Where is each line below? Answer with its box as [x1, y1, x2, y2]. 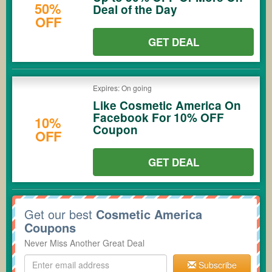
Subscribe [195, 258, 237, 271]
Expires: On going [93, 82, 152, 93]
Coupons [24, 218, 76, 236]
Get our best [24, 205, 96, 223]
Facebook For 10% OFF [93, 109, 224, 126]
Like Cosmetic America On [93, 97, 241, 114]
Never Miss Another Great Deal [24, 236, 144, 249]
